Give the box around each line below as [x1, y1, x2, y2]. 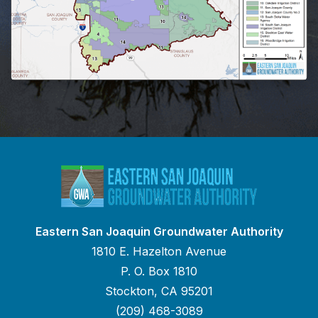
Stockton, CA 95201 [105, 283, 213, 298]
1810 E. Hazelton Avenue [92, 243, 226, 258]
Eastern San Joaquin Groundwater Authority [35, 224, 283, 238]
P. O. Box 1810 [121, 263, 197, 278]
